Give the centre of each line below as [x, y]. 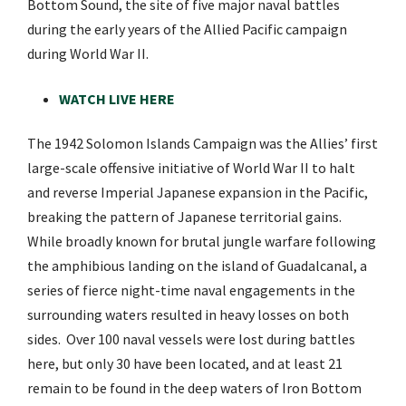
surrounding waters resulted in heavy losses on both [188, 315]
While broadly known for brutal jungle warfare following [202, 242]
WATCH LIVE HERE [117, 99]
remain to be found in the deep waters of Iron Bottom [194, 388]
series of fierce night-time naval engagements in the [191, 290]
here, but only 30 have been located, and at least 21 [185, 364]
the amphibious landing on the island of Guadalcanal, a [197, 266]
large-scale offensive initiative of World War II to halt [191, 168]
